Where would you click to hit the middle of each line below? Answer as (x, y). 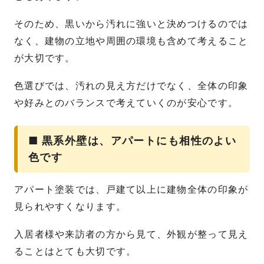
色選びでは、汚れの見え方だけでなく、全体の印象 (131, 86)
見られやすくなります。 (70, 207)
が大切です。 (45, 58)
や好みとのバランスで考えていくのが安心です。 (126, 103)
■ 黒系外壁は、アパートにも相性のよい (133, 141)
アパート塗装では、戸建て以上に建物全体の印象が (131, 189)
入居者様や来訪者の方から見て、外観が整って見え (131, 234)
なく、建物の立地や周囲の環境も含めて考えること (131, 41)
